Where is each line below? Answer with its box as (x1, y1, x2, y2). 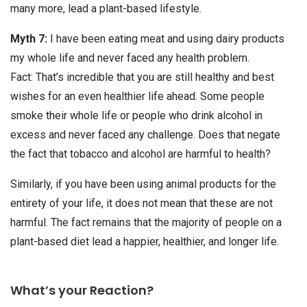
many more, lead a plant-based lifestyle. (10, 2, 201, 16)
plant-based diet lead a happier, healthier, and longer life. (10, 235, 279, 249)
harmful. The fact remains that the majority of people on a (10, 216, 282, 230)
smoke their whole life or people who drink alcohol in (10, 109, 262, 123)
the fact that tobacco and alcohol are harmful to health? (10, 147, 271, 161)
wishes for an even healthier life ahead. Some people (10, 90, 265, 103)
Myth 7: (10, 32, 50, 46)
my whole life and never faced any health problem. (10, 51, 249, 65)
